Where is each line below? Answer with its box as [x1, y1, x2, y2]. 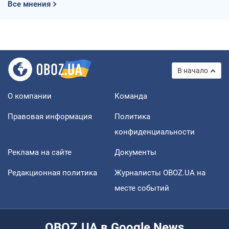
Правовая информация [8, 112, 92, 122]
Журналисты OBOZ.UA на [114, 168, 205, 178]
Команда [114, 91, 147, 101]
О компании [8, 91, 52, 101]
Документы [114, 148, 156, 157]
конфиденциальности [114, 127, 195, 137]
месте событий [114, 184, 169, 193]
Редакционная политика [8, 168, 97, 178]
